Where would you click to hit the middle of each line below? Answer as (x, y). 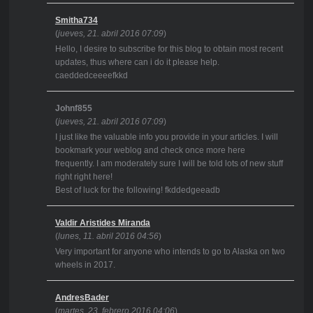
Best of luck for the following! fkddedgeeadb (137, 190)
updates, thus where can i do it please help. (137, 63)
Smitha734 (76, 21)
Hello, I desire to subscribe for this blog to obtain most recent (169, 49)
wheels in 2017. (85, 265)
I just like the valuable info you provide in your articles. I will (166, 137)
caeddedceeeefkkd (91, 76)
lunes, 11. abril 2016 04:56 (108, 236)
